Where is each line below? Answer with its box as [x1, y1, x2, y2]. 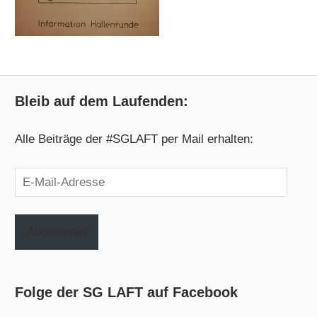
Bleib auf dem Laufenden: [15, 93, 189, 109]
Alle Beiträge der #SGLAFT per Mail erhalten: [15, 132, 254, 146]
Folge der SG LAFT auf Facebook [15, 284, 238, 301]
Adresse [14, 211, 59, 225]
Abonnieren [27, 225, 87, 239]
